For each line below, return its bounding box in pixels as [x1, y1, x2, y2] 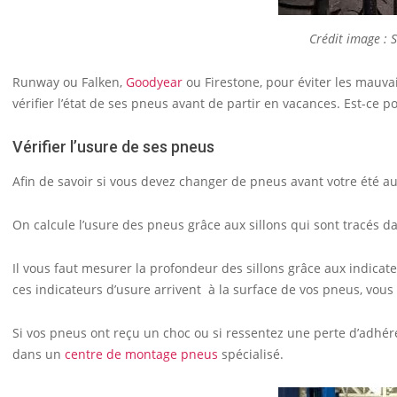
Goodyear [126, 74, 183, 90]
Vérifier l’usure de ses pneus [12, 137, 214, 156]
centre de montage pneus [61, 346, 218, 362]
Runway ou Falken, [12, 74, 126, 90]
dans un [12, 346, 61, 362]
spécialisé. [218, 346, 284, 362]
